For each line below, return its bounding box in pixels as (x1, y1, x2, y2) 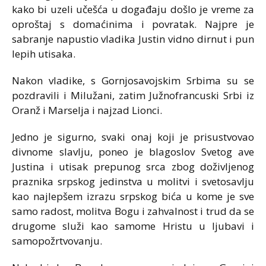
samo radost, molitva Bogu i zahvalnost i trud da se (12, 204, 254, 218)
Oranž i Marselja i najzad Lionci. (12, 103, 162, 117)
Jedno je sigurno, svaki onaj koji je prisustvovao (12, 130, 254, 144)
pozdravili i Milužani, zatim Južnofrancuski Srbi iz (12, 88, 254, 102)
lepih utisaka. (12, 47, 75, 61)
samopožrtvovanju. (12, 234, 102, 248)
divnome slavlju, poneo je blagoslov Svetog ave (12, 145, 254, 159)
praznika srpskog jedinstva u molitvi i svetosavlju (12, 175, 254, 188)
